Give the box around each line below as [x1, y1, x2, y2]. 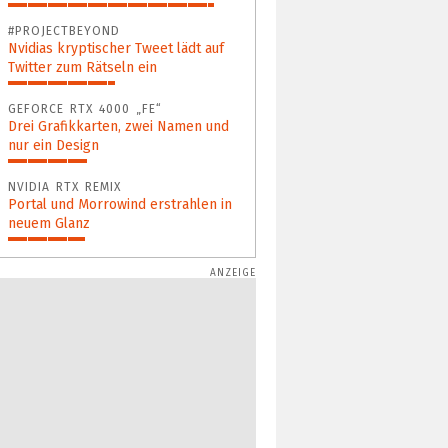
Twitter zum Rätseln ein [8, 58, 157, 76]
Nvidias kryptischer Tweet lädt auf [8, 39, 224, 57]
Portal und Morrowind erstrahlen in [8, 195, 232, 213]
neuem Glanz [8, 214, 90, 232]
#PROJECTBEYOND [8, 23, 120, 38]
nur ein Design [8, 136, 99, 154]
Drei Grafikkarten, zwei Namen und [8, 117, 229, 135]
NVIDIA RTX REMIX [8, 179, 121, 194]
